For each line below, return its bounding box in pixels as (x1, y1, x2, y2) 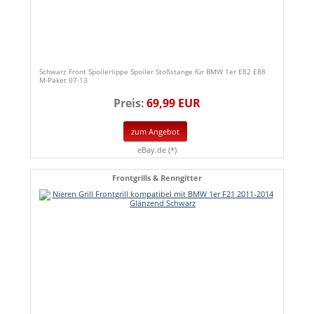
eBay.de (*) (137, 144, 177, 155)
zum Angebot (131, 125, 179, 137)
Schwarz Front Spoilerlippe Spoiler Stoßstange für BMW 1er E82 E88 (39, 67, 266, 77)
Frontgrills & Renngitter (112, 172, 202, 183)
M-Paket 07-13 (39, 75, 88, 86)
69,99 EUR (146, 95, 200, 111)
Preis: (114, 95, 144, 111)
